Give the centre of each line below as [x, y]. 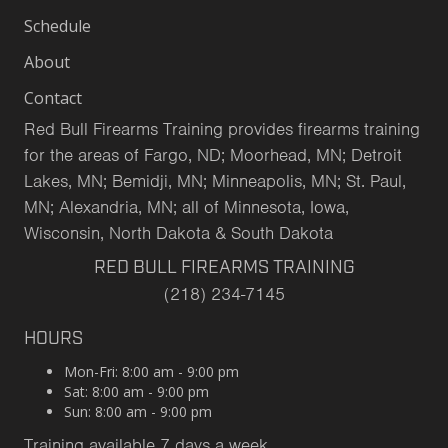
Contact [53, 97]
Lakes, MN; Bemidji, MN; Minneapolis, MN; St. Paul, [215, 180]
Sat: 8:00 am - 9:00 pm [136, 391]
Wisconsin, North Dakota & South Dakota [178, 232]
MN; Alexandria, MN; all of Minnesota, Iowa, [186, 206]
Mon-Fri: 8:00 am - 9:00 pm [151, 371]
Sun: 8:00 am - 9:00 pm [138, 411]
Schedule [57, 25]
